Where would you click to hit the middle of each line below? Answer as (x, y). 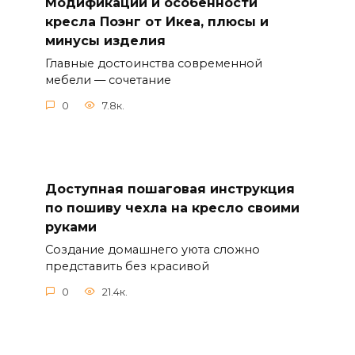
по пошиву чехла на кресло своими (172, 208)
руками (71, 227)
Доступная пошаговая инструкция (170, 189)
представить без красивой (127, 267)
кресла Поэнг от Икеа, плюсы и (157, 22)
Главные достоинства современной (153, 64)
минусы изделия (105, 41)
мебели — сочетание (108, 80)
